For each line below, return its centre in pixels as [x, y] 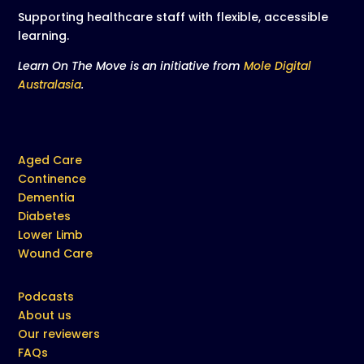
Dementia [47, 197]
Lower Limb [51, 234]
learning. [44, 35]
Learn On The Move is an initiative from [131, 65]
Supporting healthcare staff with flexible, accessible [173, 17]
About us [45, 315]
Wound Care [56, 253]
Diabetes [45, 216]
